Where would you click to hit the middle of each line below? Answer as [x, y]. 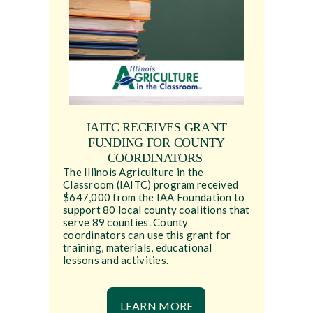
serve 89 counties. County [125, 223]
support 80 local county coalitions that [156, 210]
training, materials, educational [137, 248]
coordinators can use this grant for [147, 235]
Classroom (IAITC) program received [151, 185]
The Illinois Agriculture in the [133, 172]
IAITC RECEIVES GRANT [156, 128]
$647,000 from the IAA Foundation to [154, 197]
